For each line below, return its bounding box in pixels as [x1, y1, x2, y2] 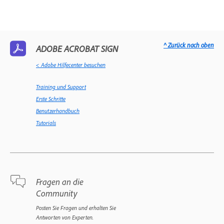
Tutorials [36, 118, 56, 126]
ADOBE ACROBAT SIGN [36, 42, 118, 54]
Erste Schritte [36, 94, 65, 102]
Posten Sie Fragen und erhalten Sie [36, 203, 116, 211]
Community [36, 187, 77, 198]
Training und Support [36, 82, 86, 90]
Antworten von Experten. [36, 213, 93, 221]
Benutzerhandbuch [36, 106, 79, 114]
